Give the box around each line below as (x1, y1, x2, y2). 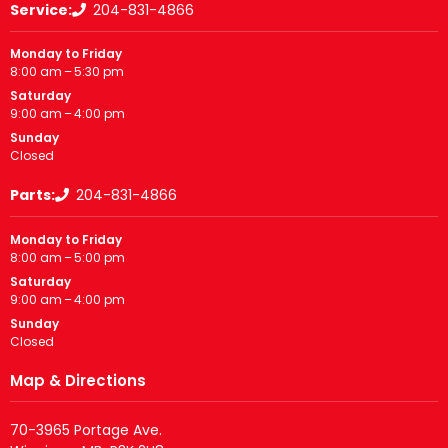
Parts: (10, 185, 55, 206)
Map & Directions (10, 369, 146, 391)
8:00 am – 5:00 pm (10, 248, 125, 266)
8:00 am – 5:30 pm (10, 63, 124, 81)
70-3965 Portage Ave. (10, 419, 162, 440)
